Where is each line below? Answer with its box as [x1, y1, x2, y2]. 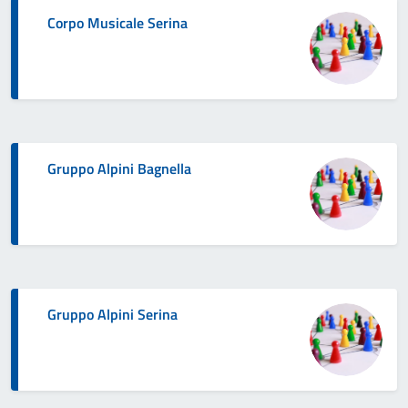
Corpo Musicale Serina [47, 11, 188, 34]
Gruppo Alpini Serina [47, 302, 178, 325]
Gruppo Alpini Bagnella [47, 157, 191, 179]
